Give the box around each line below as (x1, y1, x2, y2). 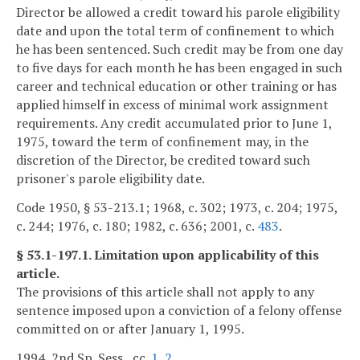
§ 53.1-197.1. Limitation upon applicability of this (16, 245, 319, 264)
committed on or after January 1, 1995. (16, 319, 244, 337)
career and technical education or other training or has (16, 77, 337, 96)
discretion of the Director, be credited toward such (16, 151, 310, 170)
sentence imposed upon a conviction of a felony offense (16, 301, 342, 319)
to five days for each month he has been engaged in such (16, 59, 342, 77)
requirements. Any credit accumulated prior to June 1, (16, 114, 332, 133)
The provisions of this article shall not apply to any (16, 282, 314, 301)
